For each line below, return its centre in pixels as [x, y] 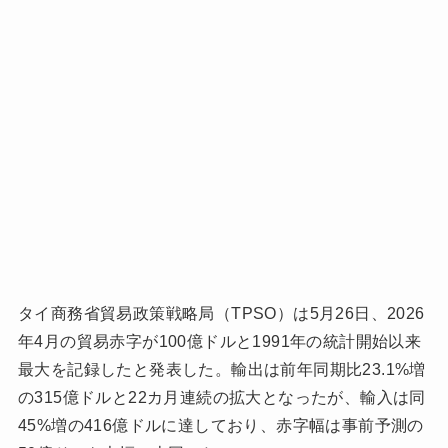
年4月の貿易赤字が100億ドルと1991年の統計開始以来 [219, 341]
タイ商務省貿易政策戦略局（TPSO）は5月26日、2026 [221, 313]
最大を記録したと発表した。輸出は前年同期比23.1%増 [221, 369]
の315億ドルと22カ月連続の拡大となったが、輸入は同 [221, 397]
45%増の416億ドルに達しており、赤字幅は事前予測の [220, 425]
